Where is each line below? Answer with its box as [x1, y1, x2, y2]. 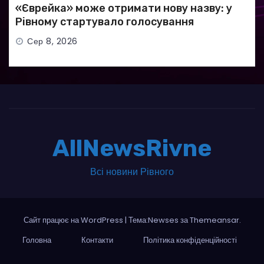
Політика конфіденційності [143, 234, 237, 246]
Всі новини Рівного [90, 164, 174, 179]
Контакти [81, 234, 113, 246]
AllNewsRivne [52, 134, 212, 162]
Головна [22, 234, 51, 246]
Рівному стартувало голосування [15, 15, 194, 28]
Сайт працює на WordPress [23, 214, 125, 226]
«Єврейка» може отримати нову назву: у [15, 1, 232, 15]
